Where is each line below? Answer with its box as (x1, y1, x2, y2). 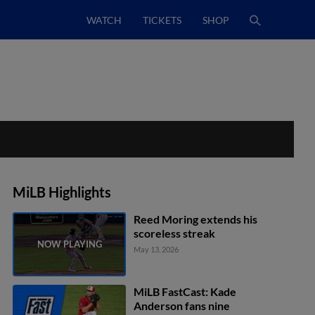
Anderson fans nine (134, 298, 231, 312)
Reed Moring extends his (134, 212, 258, 226)
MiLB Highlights (13, 184, 111, 200)
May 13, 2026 (134, 245, 179, 254)
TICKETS (143, 13, 181, 26)
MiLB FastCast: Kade (134, 284, 237, 298)
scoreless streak (134, 226, 216, 240)
